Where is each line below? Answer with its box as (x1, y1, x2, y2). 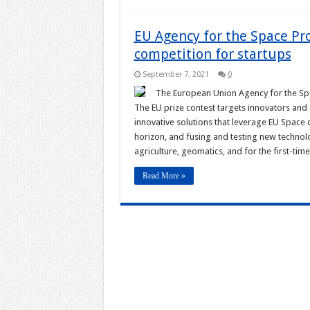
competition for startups (134, 46, 291, 62)
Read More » (142, 171, 185, 181)
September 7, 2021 (142, 70, 209, 79)
